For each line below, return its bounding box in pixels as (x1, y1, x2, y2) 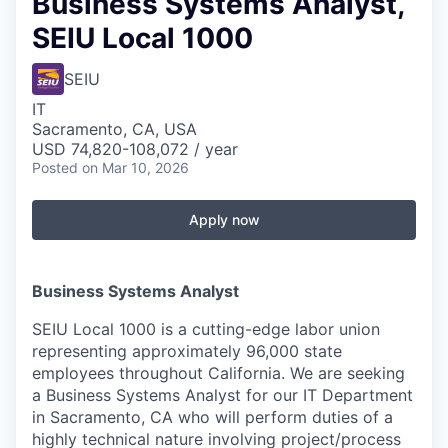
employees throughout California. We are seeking (32, 363, 405, 383)
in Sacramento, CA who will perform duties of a (32, 407, 393, 427)
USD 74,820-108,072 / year (32, 139, 238, 159)
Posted (32, 159, 78, 176)
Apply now (188, 211, 260, 228)
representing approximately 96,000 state (32, 341, 342, 361)
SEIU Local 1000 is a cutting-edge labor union (32, 319, 380, 339)
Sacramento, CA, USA (32, 119, 197, 139)
